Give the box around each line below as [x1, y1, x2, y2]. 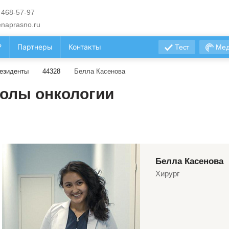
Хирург [155, 169, 179, 178]
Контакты [68, 42, 101, 51]
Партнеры [17, 42, 53, 51]
